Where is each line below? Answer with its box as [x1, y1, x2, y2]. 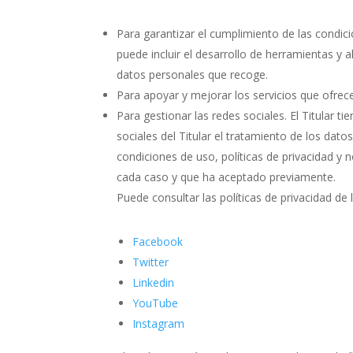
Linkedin [132, 275, 175, 290]
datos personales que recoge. [117, 67, 269, 82]
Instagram [132, 316, 185, 331]
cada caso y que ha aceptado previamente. [117, 169, 336, 184]
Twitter [132, 255, 169, 269]
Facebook [132, 234, 184, 249]
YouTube [132, 295, 179, 310]
